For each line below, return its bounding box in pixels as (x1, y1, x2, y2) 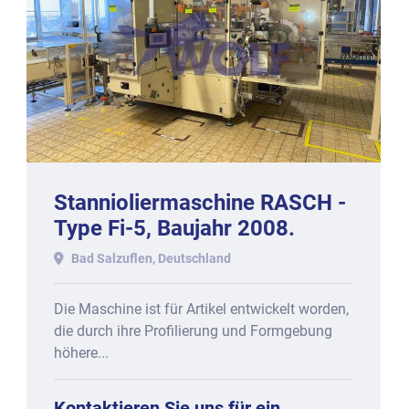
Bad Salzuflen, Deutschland (71, 250, 232, 266)
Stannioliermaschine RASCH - (54, 190, 347, 215)
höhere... (54, 343, 110, 362)
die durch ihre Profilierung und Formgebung (54, 321, 333, 340)
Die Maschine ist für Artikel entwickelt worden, (54, 299, 350, 318)
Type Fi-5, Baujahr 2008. (54, 215, 296, 241)
